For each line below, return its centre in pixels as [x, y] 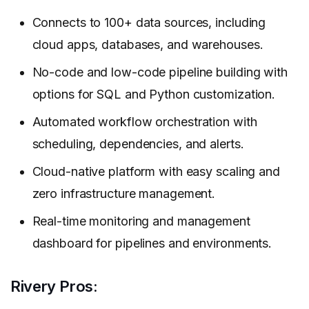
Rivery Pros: [54, 287]
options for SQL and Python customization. [154, 94]
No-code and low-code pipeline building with [160, 72]
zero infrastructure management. [124, 194]
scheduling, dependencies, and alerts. [138, 144]
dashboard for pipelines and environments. [152, 243]
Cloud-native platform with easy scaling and [156, 172]
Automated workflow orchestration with [144, 122]
